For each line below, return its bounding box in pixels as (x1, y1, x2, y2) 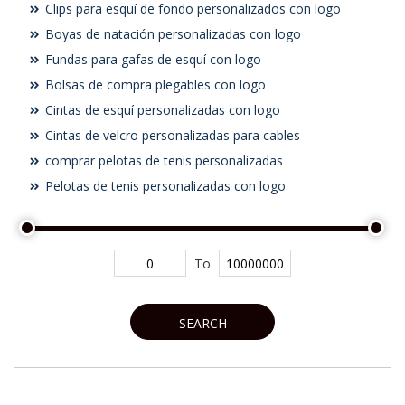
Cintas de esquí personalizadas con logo (42, 101, 280, 119)
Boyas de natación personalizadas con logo (42, 25, 301, 43)
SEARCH (178, 315, 227, 333)
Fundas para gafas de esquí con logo (42, 51, 261, 69)
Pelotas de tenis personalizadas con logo (42, 177, 286, 195)
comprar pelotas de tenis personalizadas (42, 152, 283, 170)
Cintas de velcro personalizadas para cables (42, 127, 300, 145)
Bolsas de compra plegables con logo (42, 76, 266, 94)
